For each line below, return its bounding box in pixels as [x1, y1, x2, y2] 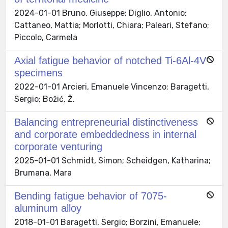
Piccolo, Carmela [14, 32, 77, 42]
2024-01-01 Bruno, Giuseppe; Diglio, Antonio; [14, 8, 187, 18]
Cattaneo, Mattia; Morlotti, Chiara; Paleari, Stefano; [14, 20, 209, 30]
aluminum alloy [14, 202, 81, 214]
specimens [14, 67, 63, 78]
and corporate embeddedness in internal [14, 128, 196, 140]
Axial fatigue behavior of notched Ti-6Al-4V [14, 54, 206, 66]
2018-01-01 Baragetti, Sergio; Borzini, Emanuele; [14, 217, 201, 227]
